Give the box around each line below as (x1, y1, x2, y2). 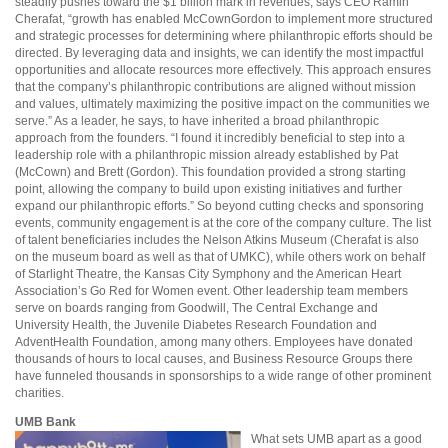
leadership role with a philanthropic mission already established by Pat (15, 147, 398, 162)
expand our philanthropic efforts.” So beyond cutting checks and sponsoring (15, 198, 424, 213)
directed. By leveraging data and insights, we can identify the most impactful (15, 45, 424, 60)
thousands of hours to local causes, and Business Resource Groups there (15, 351, 413, 366)
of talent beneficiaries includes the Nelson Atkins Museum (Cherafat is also (15, 232, 419, 247)
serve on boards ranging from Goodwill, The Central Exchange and (15, 300, 378, 315)
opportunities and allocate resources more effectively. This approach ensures (15, 62, 431, 77)
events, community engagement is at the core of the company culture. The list (15, 215, 431, 230)
